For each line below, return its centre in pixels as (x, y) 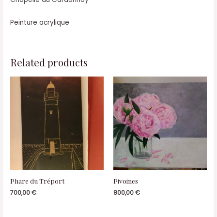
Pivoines (126, 181)
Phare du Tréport (38, 181)
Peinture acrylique (40, 23)
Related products (49, 62)
